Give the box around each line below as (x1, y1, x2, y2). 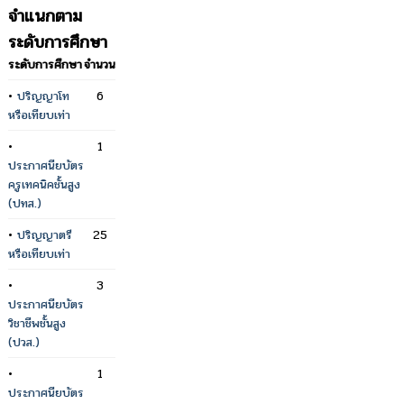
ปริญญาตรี (17, 225, 72, 244)
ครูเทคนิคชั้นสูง (8, 174, 80, 194)
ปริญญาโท (17, 86, 69, 106)
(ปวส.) (8, 332, 40, 352)
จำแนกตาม (8, 2, 82, 29)
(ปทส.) (8, 193, 41, 213)
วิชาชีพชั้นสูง (8, 313, 66, 333)
